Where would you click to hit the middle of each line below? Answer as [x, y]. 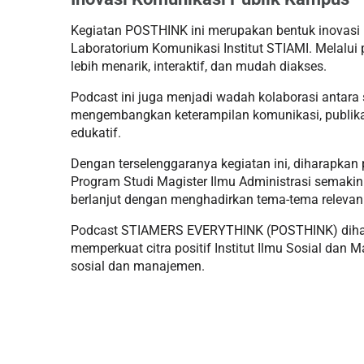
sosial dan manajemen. [138, 266]
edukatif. [96, 132]
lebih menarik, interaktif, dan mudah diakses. [199, 66]
